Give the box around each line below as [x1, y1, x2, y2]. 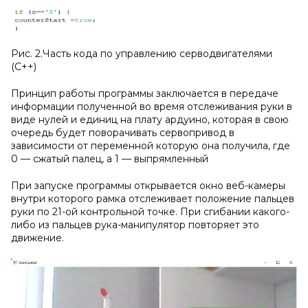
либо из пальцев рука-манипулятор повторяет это [11, 219, 259, 232]
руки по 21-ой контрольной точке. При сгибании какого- [11, 206, 289, 219]
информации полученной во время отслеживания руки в [11, 100, 292, 113]
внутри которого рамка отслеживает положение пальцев [11, 192, 294, 206]
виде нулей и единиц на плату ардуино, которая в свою [11, 113, 289, 126]
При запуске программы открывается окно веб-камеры [11, 179, 285, 192]
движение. [11, 232, 64, 245]
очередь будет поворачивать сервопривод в [11, 126, 234, 140]
